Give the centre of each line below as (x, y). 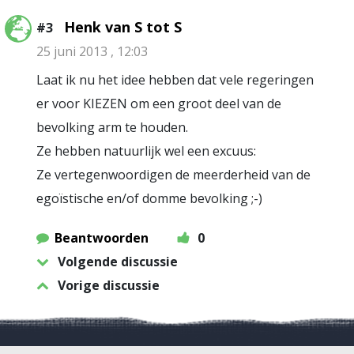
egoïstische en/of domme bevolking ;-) (149, 198)
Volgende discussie (118, 262)
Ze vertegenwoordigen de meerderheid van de (173, 175)
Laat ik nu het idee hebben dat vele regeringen (175, 80)
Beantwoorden (102, 238)
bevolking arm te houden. (112, 127)
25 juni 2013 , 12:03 (92, 51)
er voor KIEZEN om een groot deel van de (159, 104)
